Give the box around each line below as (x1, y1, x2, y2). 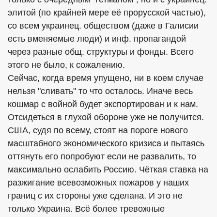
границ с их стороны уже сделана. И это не (8, 190, 183, 201)
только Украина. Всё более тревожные (8, 203, 165, 214)
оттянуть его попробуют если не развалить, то (8, 151, 196, 161)
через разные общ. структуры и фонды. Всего (8, 46, 194, 57)
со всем (8, 20, 42, 31)
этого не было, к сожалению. (8, 60, 125, 70)
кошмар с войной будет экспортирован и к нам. (8, 99, 198, 109)
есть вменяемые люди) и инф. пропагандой (8, 33, 186, 44)
